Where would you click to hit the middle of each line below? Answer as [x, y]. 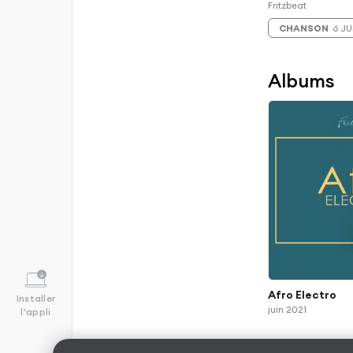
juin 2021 [288, 309]
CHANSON [304, 28]
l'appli [36, 311]
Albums [302, 81]
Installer [36, 298]
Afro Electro [303, 295]
